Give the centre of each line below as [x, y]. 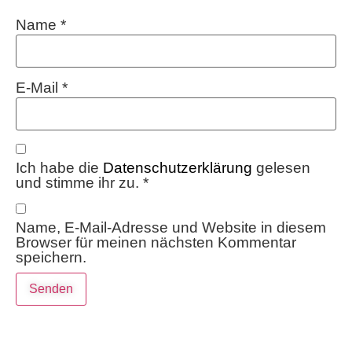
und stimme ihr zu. [77, 183]
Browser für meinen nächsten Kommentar [156, 243]
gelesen [281, 168]
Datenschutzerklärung [178, 168]
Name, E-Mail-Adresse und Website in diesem [171, 228]
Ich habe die [59, 168]
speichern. [51, 258]
